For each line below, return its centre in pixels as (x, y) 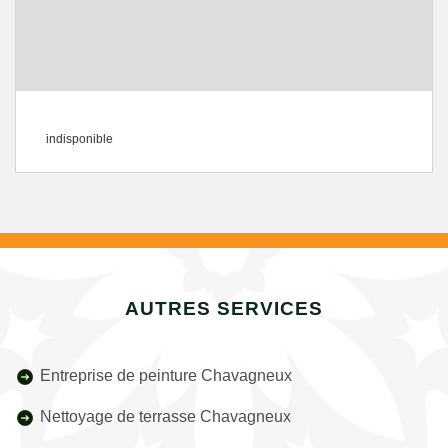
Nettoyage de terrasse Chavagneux (165, 416)
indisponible (79, 139)
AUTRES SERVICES (224, 308)
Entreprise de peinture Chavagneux (166, 375)
